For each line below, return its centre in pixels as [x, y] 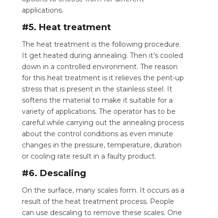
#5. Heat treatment [67, 27]
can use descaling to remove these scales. [94, 212]
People [162, 201]
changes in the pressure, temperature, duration [101, 145]
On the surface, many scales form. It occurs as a [103, 190]
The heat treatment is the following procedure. [101, 44]
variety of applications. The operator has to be [99, 111]
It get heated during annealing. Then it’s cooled [102, 55]
